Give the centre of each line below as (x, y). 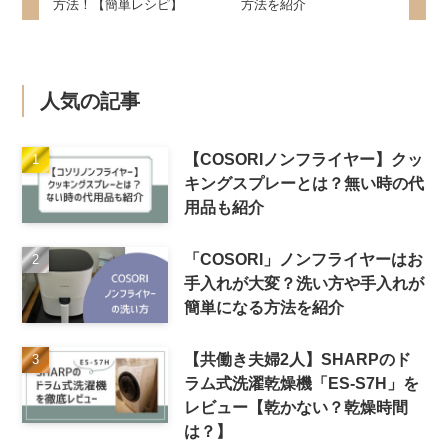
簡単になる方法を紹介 (263, 307)
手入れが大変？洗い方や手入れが (303, 283)
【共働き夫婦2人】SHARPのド (297, 359)
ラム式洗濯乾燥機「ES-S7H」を (301, 383)
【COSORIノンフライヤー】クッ (303, 159)
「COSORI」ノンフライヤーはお (303, 259)
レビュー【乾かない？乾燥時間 (295, 407)
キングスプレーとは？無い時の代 (303, 183)
